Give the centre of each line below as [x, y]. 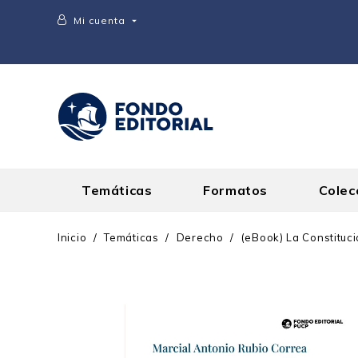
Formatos [235, 190]
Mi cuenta [100, 21]
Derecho [200, 237]
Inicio [72, 237]
